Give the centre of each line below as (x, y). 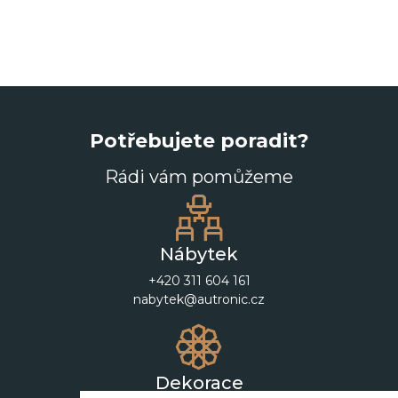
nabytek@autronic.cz (199, 299)
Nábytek (199, 254)
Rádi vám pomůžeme (199, 177)
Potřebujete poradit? (199, 140)
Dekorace (199, 383)
